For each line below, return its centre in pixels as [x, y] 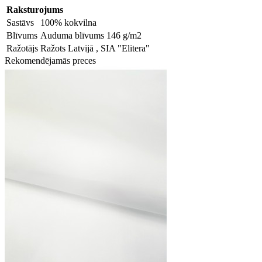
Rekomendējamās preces [50, 60]
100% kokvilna [68, 22]
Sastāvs [20, 22]
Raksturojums [35, 9]
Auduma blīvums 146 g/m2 [91, 35]
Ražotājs [22, 48]
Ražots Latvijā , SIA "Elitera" [95, 48]
